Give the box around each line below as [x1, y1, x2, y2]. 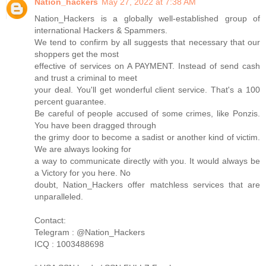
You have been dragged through [34, 120, 156, 130]
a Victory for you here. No [34, 167, 131, 178]
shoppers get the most [34, 49, 119, 59]
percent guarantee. [34, 96, 106, 106]
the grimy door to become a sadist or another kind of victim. [34, 132, 260, 142]
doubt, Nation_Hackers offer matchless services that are [34, 179, 260, 189]
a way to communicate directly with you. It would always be [34, 156, 260, 166]
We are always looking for [34, 144, 131, 154]
